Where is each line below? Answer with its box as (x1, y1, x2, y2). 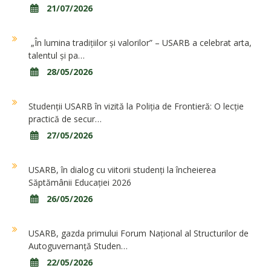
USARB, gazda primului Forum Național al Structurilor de (28, 227, 249, 240)
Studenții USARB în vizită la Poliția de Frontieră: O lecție (28, 100, 244, 113)
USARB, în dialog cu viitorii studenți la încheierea (28, 164, 216, 176)
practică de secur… (28, 113, 102, 125)
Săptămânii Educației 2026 (28, 177, 131, 189)
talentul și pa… (28, 50, 85, 62)
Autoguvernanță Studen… (28, 240, 128, 252)
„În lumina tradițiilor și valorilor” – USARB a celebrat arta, (28, 37, 252, 49)
